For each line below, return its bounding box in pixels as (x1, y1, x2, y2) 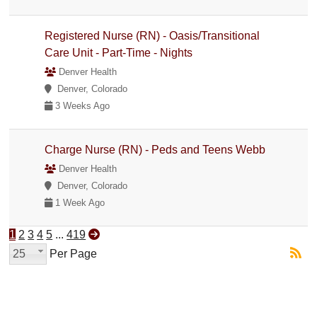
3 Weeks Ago (52, 100, 110, 111)
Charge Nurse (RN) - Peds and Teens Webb (45, 143, 266, 156)
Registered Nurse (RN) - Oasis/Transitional (45, 29, 260, 42)
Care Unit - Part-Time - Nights (45, 46, 193, 59)
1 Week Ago (52, 197, 105, 208)
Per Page (47, 247, 98, 260)
